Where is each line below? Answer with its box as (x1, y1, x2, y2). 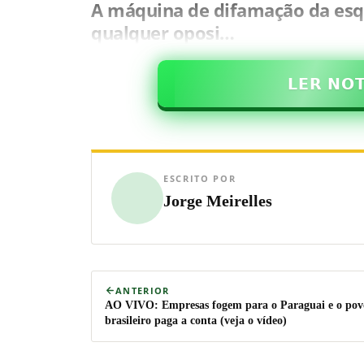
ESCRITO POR (163, 171, 236, 184)
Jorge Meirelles (163, 191, 272, 210)
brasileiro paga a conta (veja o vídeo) (105, 314, 287, 327)
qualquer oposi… (91, 19, 235, 45)
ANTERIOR (115, 284, 170, 297)
